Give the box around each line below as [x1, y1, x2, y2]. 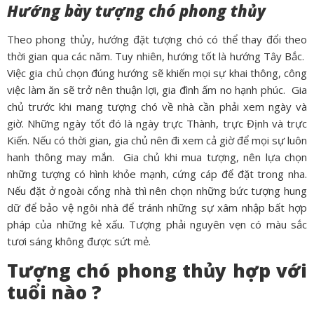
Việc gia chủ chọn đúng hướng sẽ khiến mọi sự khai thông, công [7, 66, 307, 81]
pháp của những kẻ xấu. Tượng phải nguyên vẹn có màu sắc [7, 217, 307, 232]
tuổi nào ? [7, 279, 102, 305]
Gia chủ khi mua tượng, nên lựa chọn [123, 150, 307, 165]
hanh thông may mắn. [7, 150, 118, 165]
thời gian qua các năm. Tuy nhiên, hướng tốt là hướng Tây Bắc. [7, 49, 307, 64]
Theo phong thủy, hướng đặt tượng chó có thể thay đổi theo [7, 32, 307, 47]
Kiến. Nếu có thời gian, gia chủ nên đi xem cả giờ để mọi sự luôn [7, 133, 307, 148]
